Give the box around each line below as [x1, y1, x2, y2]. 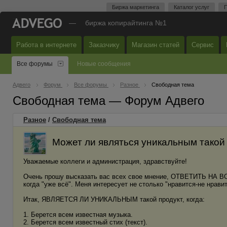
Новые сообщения [77, 60, 131, 67]
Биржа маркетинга [112, 4, 159, 10]
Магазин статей [132, 41, 179, 49]
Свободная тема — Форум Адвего [13, 94, 204, 107]
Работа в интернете [16, 41, 77, 49]
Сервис [192, 41, 214, 49]
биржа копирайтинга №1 [85, 19, 167, 27]
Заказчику [89, 41, 120, 49]
